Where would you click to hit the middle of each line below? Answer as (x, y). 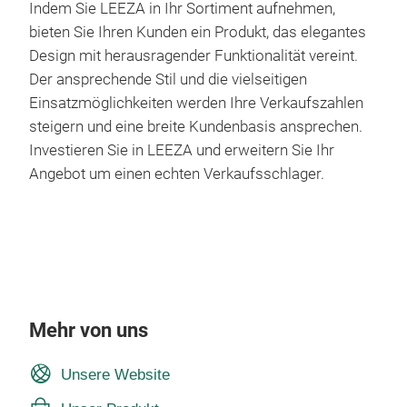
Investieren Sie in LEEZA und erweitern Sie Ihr (182, 150)
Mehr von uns (89, 330)
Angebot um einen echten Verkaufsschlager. (177, 174)
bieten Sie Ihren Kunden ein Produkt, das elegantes (198, 32)
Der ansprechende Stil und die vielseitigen (168, 79)
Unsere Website (115, 374)
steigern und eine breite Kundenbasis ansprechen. (196, 127)
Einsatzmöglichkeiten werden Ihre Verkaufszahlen (196, 103)
